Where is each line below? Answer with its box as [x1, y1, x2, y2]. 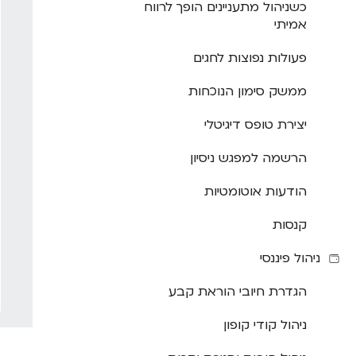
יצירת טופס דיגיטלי [204, 116, 307, 134]
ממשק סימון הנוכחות [188, 83, 307, 101]
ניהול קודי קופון [223, 316, 307, 335]
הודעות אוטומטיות [204, 183, 307, 201]
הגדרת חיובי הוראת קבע [168, 283, 307, 301]
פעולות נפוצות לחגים [193, 49, 307, 68]
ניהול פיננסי [260, 250, 320, 268]
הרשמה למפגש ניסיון [190, 149, 307, 168]
